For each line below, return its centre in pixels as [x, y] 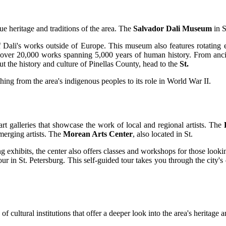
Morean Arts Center [98, 134]
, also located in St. [163, 134]
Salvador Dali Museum [173, 29]
